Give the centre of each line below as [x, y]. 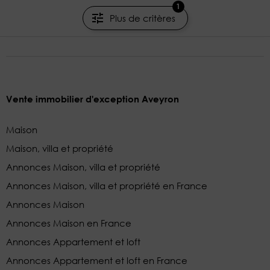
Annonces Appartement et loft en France [97, 260]
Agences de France [68, 20]
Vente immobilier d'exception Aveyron [93, 99]
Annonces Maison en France [69, 223]
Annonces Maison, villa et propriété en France [107, 185]
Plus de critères [142, 18]
